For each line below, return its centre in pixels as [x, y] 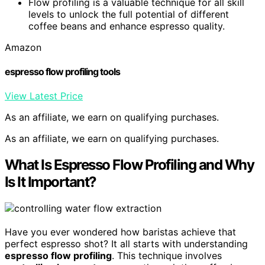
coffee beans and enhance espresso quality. [127, 26]
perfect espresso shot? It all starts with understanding [126, 244]
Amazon [23, 47]
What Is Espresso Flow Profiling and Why [130, 165]
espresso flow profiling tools [62, 71]
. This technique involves [167, 256]
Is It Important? [51, 182]
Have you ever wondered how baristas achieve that [120, 232]
